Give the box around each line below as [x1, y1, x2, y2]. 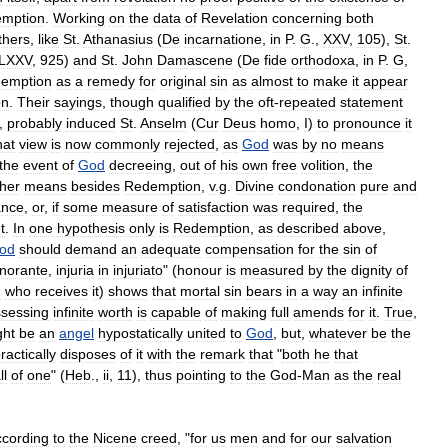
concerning [272, 9, 342, 26]
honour [177, 261, 222, 278]
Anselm [140, 114, 187, 131]
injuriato [113, 261, 163, 278]
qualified [158, 93, 211, 110]
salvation [336, 429, 392, 446]
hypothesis [57, 219, 125, 236]
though [110, 93, 154, 110]
